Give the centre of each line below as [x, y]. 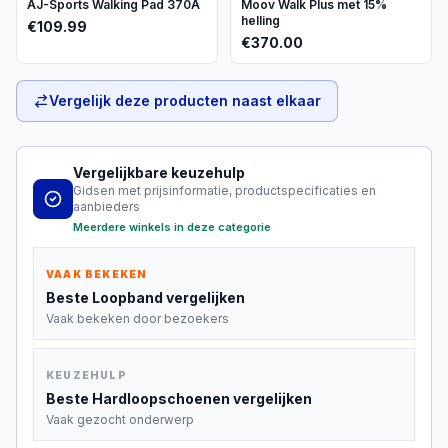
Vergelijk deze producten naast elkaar [185, 100]
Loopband [127, 297]
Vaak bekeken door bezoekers [137, 318]
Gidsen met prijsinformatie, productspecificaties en [224, 190]
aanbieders [106, 206]
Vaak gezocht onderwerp [120, 419]
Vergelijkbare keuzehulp [159, 172]
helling [260, 20]
